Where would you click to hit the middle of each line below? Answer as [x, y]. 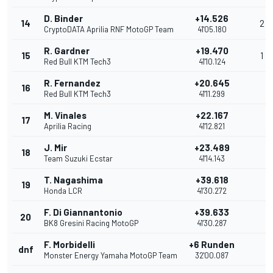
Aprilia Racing [68, 126]
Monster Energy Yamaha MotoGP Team [111, 256]
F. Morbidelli [69, 245]
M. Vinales [65, 115]
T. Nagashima [73, 180]
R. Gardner [67, 51]
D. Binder [63, 19]
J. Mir [55, 148]
